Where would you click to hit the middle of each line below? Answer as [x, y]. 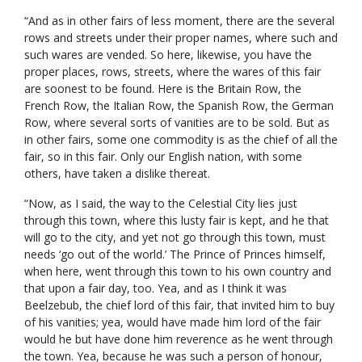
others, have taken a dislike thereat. [117, 174]
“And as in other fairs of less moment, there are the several [179, 21]
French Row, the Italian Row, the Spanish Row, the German [179, 106]
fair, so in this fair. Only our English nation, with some [163, 157]
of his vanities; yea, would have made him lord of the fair [173, 322]
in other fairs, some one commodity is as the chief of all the [181, 140]
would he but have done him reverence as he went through [179, 339]
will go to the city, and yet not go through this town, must [175, 238]
